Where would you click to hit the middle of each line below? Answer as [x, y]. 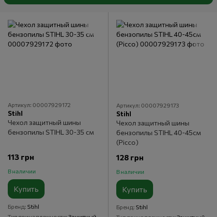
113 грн [21, 157]
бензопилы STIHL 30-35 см [51, 132]
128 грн [130, 157]
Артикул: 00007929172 [39, 105]
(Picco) [127, 142]
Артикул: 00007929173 [148, 105]
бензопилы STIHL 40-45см [159, 132]
